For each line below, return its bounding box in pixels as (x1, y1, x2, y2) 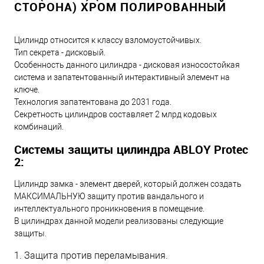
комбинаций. (14, 122, 64, 132)
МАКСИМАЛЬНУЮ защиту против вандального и (14, 191, 204, 201)
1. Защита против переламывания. (14, 249, 168, 261)
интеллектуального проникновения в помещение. (14, 203, 204, 213)
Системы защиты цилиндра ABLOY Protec (14, 141, 248, 157)
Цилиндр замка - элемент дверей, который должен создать (14, 179, 242, 189)
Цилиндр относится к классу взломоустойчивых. (14, 35, 202, 45)
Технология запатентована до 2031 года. (14, 97, 171, 107)
